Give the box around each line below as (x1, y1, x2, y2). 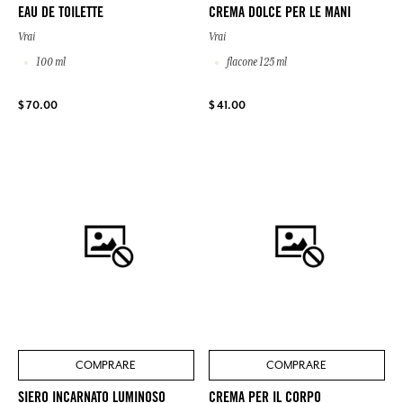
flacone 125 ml (225, 56, 287, 69)
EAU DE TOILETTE (18, 6, 103, 22)
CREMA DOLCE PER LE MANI (209, 6, 351, 22)
